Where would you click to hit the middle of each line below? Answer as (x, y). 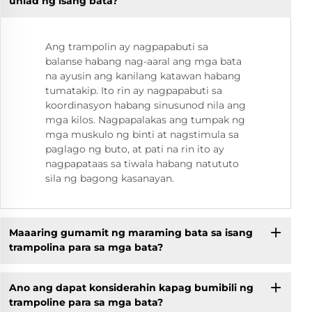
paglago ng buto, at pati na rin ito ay (135, 149)
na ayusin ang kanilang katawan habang (143, 76)
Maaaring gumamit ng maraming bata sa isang (131, 233)
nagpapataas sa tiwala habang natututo (142, 163)
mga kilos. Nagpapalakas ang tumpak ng (145, 119)
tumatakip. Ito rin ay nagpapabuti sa (134, 90)
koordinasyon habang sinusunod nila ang (146, 105)
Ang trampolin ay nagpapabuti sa (127, 46)
